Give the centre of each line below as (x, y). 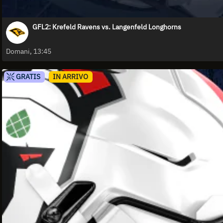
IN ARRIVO (71, 77)
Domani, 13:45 (29, 52)
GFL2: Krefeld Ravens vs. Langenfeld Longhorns (107, 27)
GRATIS (27, 77)
